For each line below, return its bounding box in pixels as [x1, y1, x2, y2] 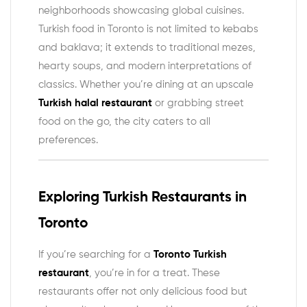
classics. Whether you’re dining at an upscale [38, 79, 254, 90]
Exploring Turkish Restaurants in [38, 191, 247, 206]
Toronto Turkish [153, 249, 227, 260]
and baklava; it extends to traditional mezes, [38, 42, 256, 53]
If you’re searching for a [38, 249, 153, 260]
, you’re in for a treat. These [89, 267, 220, 278]
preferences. [38, 135, 98, 146]
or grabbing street [152, 98, 244, 109]
